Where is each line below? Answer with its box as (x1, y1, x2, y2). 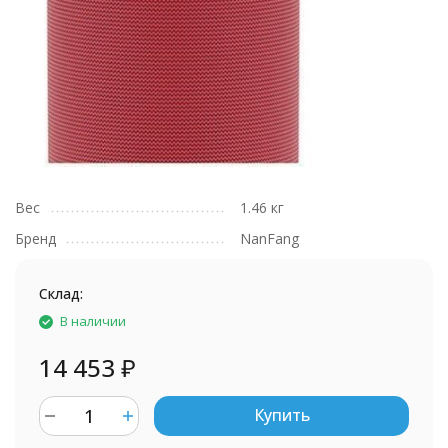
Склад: (39, 284, 83, 303)
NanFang (240, 229, 299, 248)
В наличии (60, 312, 126, 330)
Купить (253, 404, 310, 426)
